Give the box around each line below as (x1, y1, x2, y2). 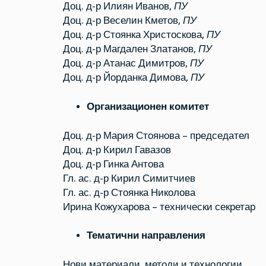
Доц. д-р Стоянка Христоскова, (62, 29, 207, 41)
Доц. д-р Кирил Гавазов (62, 144, 171, 156)
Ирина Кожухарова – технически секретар (62, 201, 255, 213)
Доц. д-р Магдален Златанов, (62, 43, 198, 55)
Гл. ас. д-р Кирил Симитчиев (62, 172, 195, 184)
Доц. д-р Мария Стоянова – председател (62, 129, 249, 141)
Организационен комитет (86, 100, 209, 112)
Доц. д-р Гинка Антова (62, 158, 164, 170)
